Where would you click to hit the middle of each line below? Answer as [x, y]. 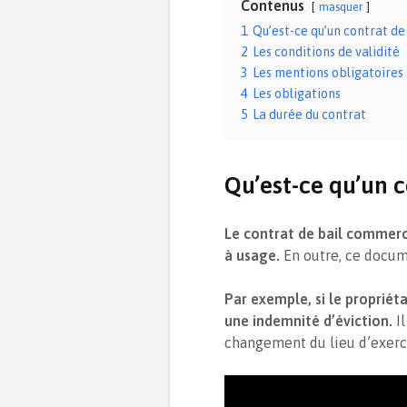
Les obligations [297, 93]
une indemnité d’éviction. [310, 320]
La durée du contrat [309, 114]
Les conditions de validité [326, 51]
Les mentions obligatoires [328, 72]
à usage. [252, 255]
